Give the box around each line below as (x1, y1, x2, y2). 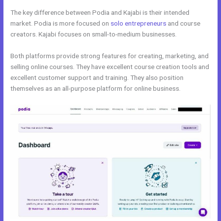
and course (166, 19, 201, 28)
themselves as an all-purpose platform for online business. (10, 84, 181, 92)
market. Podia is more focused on (10, 19, 111, 28)
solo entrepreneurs (110, 19, 167, 28)
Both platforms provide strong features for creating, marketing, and (10, 51, 209, 60)
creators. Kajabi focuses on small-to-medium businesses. (10, 30, 177, 38)
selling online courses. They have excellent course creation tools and (10, 62, 210, 71)
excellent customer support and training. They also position (10, 73, 184, 81)
